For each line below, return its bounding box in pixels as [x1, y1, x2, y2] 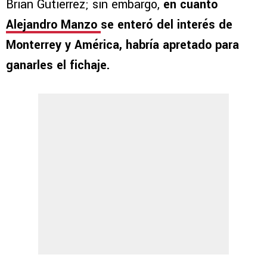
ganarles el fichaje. [6, 57, 110, 74]
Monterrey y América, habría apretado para [6, 36, 239, 54]
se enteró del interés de [101, 16, 232, 34]
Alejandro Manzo [6, 16, 101, 34]
